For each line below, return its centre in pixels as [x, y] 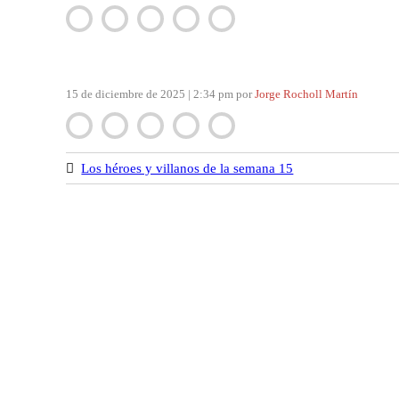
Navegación [117, 41]
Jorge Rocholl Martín [307, 94]
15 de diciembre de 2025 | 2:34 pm [151, 94]
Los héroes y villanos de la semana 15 [187, 169]
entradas [104, 84]
